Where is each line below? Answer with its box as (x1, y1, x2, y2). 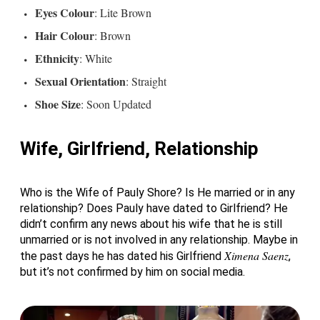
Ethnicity (35, 50, 79, 67)
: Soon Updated (81, 96, 151, 112)
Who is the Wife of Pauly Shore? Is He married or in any (20, 186, 295, 200)
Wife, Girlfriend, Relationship (20, 138, 259, 160)
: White (79, 51, 112, 66)
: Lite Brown (94, 5, 151, 21)
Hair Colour (35, 27, 94, 44)
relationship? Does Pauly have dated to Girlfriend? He (20, 201, 288, 216)
